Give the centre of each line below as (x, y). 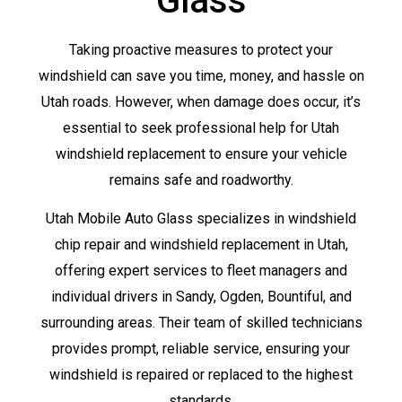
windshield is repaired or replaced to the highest (201, 375)
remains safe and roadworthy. (201, 179)
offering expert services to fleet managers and (201, 271)
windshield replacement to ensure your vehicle (201, 153)
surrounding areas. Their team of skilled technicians (201, 323)
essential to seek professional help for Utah (201, 127)
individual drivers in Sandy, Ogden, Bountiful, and (201, 297)
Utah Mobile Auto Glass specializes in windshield (201, 219)
